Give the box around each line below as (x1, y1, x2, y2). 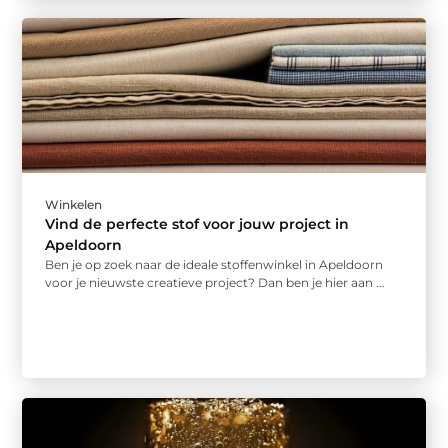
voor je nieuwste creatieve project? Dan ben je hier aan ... (45, 275, 386, 291)
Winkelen (45, 197, 103, 213)
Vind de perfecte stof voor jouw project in (45, 215, 350, 234)
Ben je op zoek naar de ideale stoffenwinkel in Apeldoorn (45, 257, 384, 273)
